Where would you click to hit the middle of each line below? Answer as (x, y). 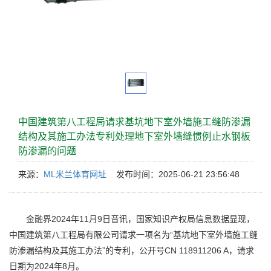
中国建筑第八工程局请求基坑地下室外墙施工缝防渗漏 (134, 122)
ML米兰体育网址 (75, 174)
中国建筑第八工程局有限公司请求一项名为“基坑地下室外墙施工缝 (133, 235)
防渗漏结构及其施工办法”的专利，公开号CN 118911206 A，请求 (132, 250)
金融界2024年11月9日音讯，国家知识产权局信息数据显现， (132, 219)
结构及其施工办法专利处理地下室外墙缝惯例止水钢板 (134, 136)
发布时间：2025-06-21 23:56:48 (173, 174)
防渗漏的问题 (47, 151)
